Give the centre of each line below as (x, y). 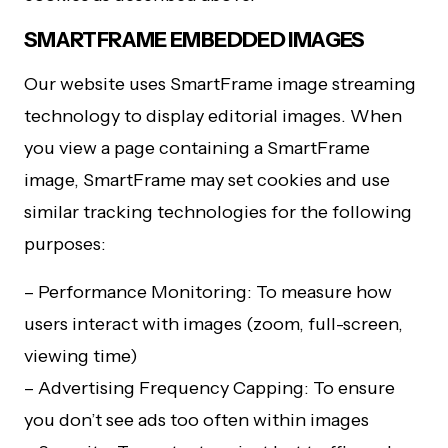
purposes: (65, 244)
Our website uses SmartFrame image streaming (220, 84)
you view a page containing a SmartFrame (197, 148)
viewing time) (81, 356)
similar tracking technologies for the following (218, 212)
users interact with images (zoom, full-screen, (213, 324)
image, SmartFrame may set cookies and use (207, 180)
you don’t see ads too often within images (196, 420)
